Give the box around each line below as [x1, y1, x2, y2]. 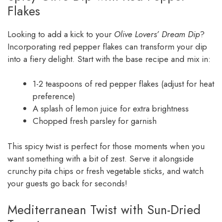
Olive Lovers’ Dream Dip [114, 28, 200, 40]
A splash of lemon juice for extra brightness [33, 103, 189, 115]
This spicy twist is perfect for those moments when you [7, 140, 205, 152]
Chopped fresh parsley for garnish [33, 115, 157, 127]
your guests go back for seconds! [7, 177, 127, 189]
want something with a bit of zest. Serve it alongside [7, 152, 194, 165]
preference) [33, 90, 75, 103]
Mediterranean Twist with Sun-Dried [7, 201, 201, 219]
